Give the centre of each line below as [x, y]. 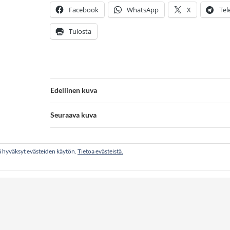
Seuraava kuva [73, 114]
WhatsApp [143, 9]
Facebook [84, 9]
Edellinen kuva [74, 90]
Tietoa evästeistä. [100, 151]
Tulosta [80, 31]
